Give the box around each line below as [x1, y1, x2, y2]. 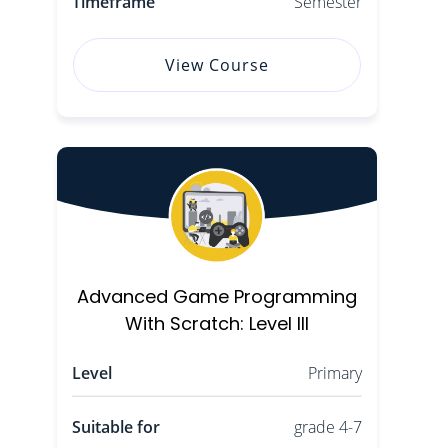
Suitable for [71, 416, 160, 439]
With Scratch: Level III [124, 310, 309, 336]
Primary [307, 361, 362, 384]
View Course [164, 53, 269, 76]
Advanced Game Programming [76, 283, 357, 309]
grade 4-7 [293, 416, 362, 439]
